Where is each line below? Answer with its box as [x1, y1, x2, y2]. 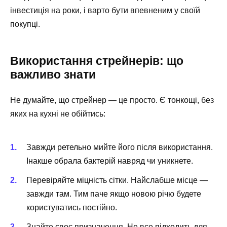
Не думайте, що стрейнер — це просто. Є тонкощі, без [10, 96, 214, 105]
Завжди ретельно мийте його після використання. [26, 142, 213, 152]
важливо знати [10, 68, 96, 82]
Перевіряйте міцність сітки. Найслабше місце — [26, 175, 208, 184]
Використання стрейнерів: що [10, 54, 183, 68]
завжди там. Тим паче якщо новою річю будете [26, 189, 201, 198]
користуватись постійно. [26, 203, 117, 212]
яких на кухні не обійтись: [10, 109, 105, 119]
